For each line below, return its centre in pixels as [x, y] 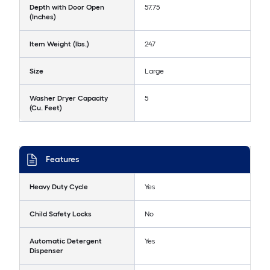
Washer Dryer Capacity [69, 98]
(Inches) [43, 17]
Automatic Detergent [66, 241]
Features [62, 159]
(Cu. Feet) [46, 108]
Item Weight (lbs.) [59, 44]
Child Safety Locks [61, 214]
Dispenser [46, 250]
